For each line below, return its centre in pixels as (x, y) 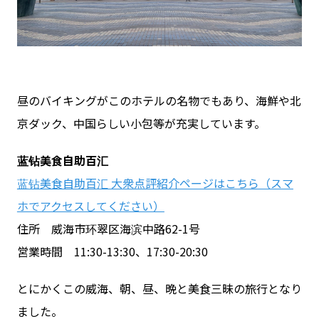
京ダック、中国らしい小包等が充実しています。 (141, 123)
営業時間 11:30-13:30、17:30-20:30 (112, 251)
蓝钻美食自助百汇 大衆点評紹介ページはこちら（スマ (155, 183)
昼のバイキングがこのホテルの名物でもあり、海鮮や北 (159, 100)
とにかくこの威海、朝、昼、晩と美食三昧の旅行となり (159, 288)
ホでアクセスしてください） (90, 205)
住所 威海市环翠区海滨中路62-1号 (108, 228)
